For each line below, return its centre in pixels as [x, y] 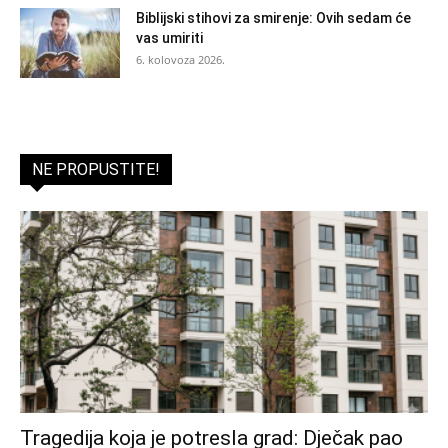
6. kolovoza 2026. [180, 60]
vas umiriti [169, 38]
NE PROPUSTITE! [96, 170]
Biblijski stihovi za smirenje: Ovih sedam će [273, 18]
